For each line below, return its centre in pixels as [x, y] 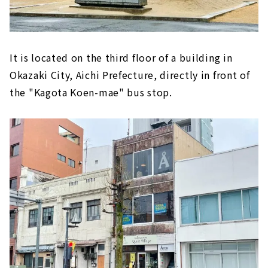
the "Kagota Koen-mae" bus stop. [91, 92]
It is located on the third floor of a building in [121, 57]
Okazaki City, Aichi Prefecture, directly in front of [130, 74]
